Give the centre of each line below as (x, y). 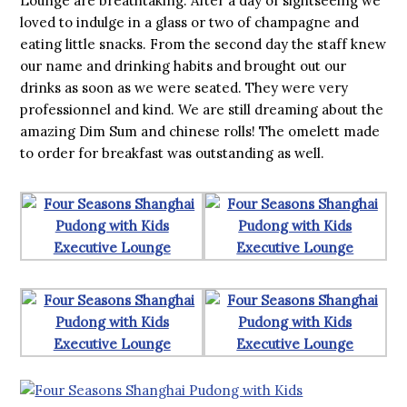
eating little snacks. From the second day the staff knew (203, 44)
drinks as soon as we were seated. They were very (184, 88)
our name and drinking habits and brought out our (184, 66)
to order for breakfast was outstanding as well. (173, 153)
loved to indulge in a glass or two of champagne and (190, 22)
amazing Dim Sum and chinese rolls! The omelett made (200, 131)
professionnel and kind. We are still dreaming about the (202, 109)
